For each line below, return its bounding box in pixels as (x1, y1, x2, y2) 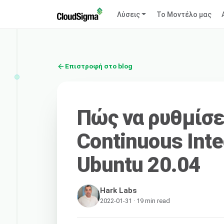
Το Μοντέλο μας (156, 10, 211, 18)
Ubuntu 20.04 (77, 152, 200, 177)
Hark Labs (100, 185, 137, 195)
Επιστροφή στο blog (65, 62, 132, 70)
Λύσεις (116, 10, 140, 18)
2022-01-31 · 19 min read (100, 196, 170, 204)
